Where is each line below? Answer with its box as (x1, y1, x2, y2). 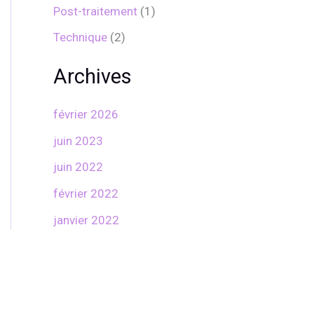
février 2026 (53, 107, 118, 121)
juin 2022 (53, 160, 103, 175)
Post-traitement (53, 4, 137, 18)
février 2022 (53, 186, 118, 201)
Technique (53, 30, 107, 45)
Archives (53, 64, 132, 88)
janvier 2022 (53, 212, 119, 227)
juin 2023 (53, 133, 103, 148)
